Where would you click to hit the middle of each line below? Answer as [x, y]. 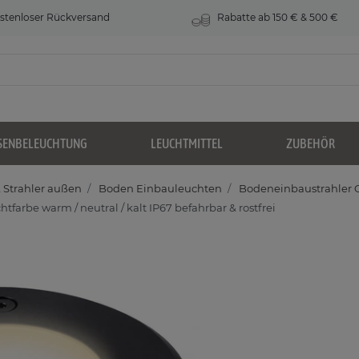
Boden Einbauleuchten [159, 189]
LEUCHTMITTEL [187, 144]
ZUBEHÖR [311, 144]
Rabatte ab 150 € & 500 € [277, 17]
